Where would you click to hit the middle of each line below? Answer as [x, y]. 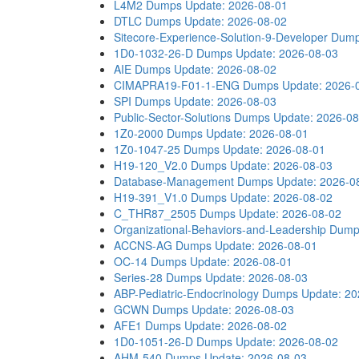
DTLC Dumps [147, 21]
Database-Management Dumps [194, 181]
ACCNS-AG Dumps [163, 245]
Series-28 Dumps [158, 277]
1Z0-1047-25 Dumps [167, 149]
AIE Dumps [142, 69]
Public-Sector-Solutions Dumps [192, 117]
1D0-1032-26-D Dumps [173, 53]
